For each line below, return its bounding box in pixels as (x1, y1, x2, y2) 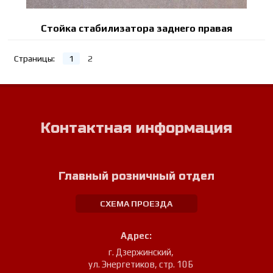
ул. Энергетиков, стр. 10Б (88, 259, 194, 270)
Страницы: (14, 54, 55, 64)
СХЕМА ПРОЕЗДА (100, 199, 173, 209)
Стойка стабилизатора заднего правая (41, 23, 232, 35)
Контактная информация (40, 119, 232, 138)
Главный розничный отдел (58, 169, 214, 183)
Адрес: (121, 230, 152, 241)
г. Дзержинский (108, 247, 172, 258)
